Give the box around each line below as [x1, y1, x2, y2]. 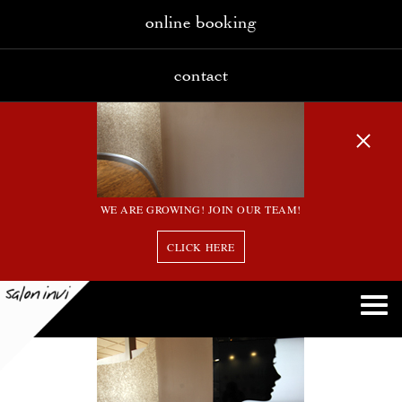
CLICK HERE [166, 240, 235, 254]
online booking [145, 12, 257, 32]
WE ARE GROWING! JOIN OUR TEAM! [100, 202, 301, 216]
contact [174, 65, 228, 85]
